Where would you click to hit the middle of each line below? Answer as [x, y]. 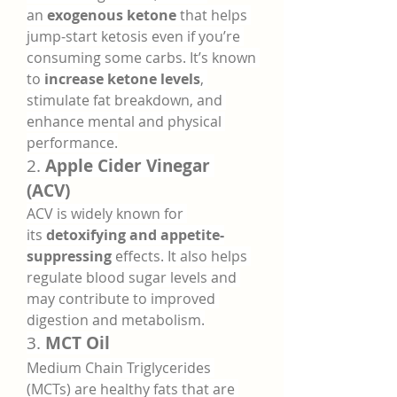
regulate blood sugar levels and [132, 277]
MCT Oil [78, 343]
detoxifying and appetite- [135, 235]
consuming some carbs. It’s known [141, 58]
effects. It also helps [179, 256]
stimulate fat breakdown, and [125, 100]
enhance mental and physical [124, 121]
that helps [212, 15]
